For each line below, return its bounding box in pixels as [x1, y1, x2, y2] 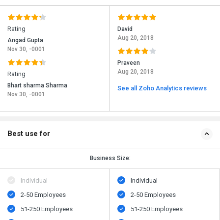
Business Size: [89, 155, 131, 162]
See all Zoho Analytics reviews [117, 84, 207, 92]
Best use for [7, 129, 50, 138]
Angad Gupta [7, 37, 43, 44]
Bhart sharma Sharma [7, 82, 67, 89]
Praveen [117, 59, 140, 67]
